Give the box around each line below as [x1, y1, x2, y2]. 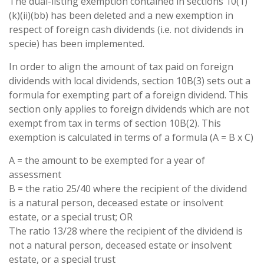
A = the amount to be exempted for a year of [9, 154, 205, 167]
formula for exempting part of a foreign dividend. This [9, 88, 248, 101]
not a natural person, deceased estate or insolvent [9, 239, 232, 252]
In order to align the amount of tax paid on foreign [9, 60, 233, 73]
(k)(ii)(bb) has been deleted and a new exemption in [9, 9, 233, 22]
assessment [9, 168, 61, 181]
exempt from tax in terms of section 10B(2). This [9, 117, 221, 130]
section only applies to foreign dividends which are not [9, 103, 249, 115]
